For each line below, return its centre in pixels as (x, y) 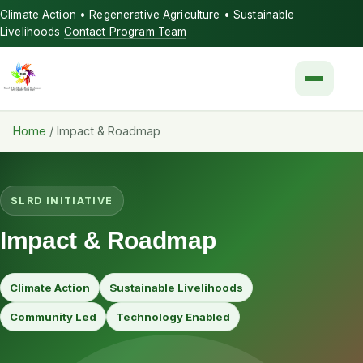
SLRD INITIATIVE (62, 201)
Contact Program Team (125, 32)
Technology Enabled (173, 317)
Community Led (53, 317)
